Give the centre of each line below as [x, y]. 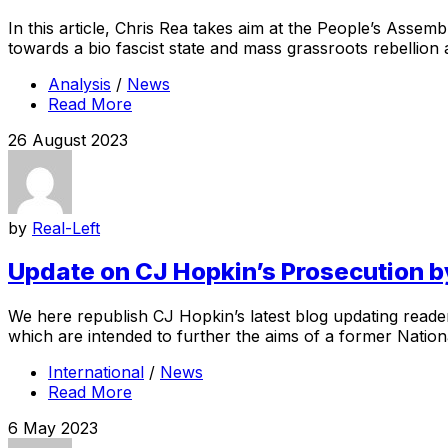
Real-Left [66, 227]
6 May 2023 [53, 428]
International [96, 372]
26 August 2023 [68, 139]
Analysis [79, 83]
